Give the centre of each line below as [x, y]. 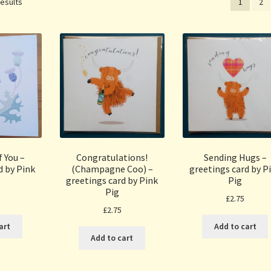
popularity [41, 28]
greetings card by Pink [112, 181]
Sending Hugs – [235, 158]
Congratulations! [112, 158]
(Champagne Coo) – [112, 169]
